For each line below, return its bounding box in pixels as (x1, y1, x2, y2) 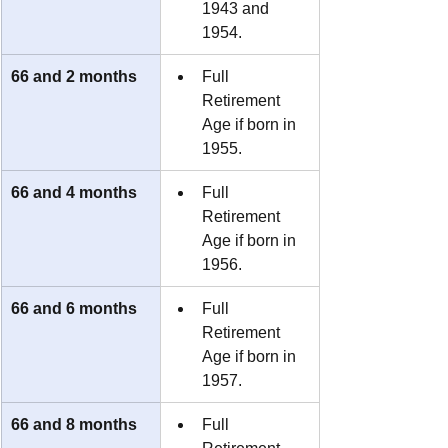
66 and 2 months (11, 67, 137, 85)
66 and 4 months (11, 183, 137, 201)
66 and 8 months (11, 415, 137, 433)
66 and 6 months (11, 299, 137, 317)
